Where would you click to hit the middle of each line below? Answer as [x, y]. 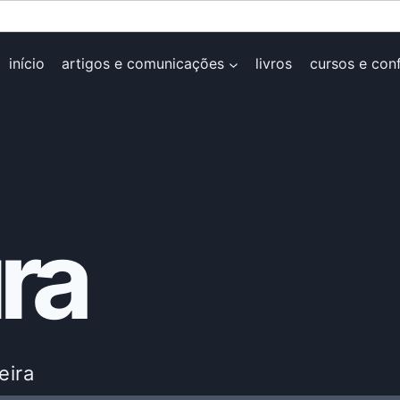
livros [274, 64]
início [26, 64]
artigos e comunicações [143, 64]
